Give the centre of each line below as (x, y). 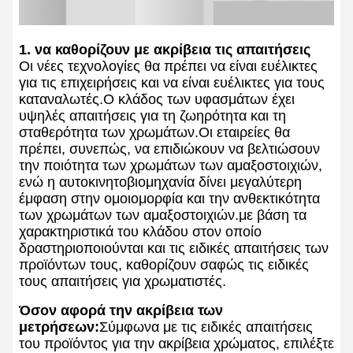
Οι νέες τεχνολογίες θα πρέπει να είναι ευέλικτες (168, 67)
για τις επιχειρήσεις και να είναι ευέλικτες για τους (172, 83)
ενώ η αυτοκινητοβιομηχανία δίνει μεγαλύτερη (160, 182)
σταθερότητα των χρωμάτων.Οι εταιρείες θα (154, 133)
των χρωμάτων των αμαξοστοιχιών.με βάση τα (163, 216)
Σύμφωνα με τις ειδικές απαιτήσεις (206, 327)
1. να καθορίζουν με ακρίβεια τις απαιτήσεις (165, 50)
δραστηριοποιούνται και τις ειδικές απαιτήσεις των (174, 249)
